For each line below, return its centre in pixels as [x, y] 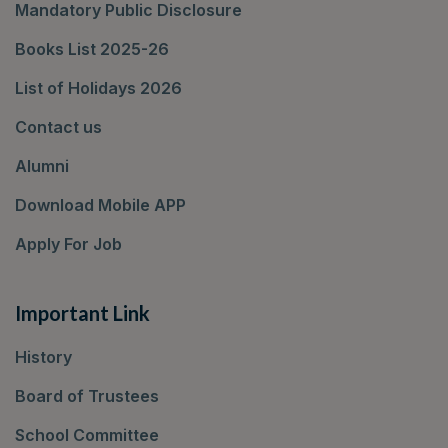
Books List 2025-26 [92, 49]
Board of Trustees [87, 396]
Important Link [82, 313]
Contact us [58, 127]
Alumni [42, 166]
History [43, 357]
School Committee [87, 435]
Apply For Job [68, 244]
